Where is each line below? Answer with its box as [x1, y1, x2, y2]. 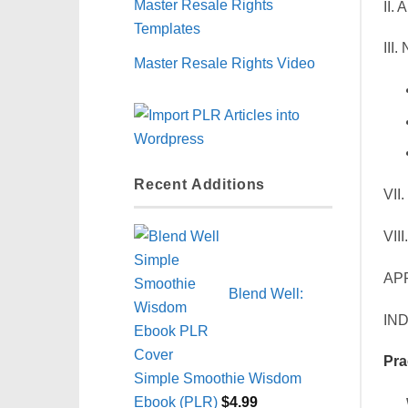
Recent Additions [134, 176, 266, 193]
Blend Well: [229, 285, 303, 302]
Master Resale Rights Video [134, 54, 315, 71]
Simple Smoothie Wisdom [134, 369, 301, 386]
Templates [134, 19, 200, 36]
